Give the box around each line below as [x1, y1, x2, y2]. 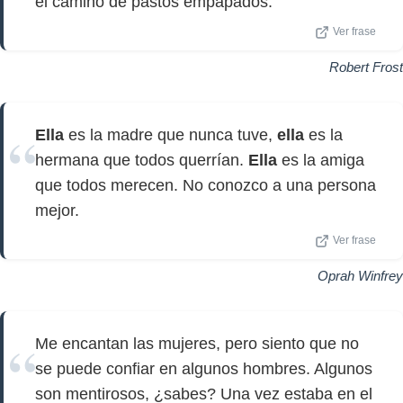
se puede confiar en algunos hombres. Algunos [35, 360, 372, 378]
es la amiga [277, 151, 364, 169]
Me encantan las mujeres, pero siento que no [35, 335, 359, 353]
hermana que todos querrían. [35, 151, 248, 169]
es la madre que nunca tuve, [64, 126, 277, 144]
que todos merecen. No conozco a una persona [35, 176, 376, 194]
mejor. [35, 201, 79, 219]
